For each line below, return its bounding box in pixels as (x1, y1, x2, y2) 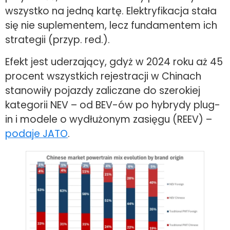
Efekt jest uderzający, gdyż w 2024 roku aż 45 (5, 54, 223, 69)
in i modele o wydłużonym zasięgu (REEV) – (5, 112, 212, 126)
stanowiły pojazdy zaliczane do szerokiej (5, 83, 200, 98)
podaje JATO (5, 126, 68, 141)
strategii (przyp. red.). (5, 33, 110, 47)
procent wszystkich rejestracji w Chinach (5, 69, 201, 83)
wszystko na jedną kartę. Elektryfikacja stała (5, 4, 217, 18)
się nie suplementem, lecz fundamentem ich (5, 18, 217, 33)
